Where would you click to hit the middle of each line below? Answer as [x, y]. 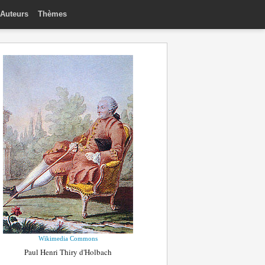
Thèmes [52, 14]
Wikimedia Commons [68, 238]
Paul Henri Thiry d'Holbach [68, 252]
